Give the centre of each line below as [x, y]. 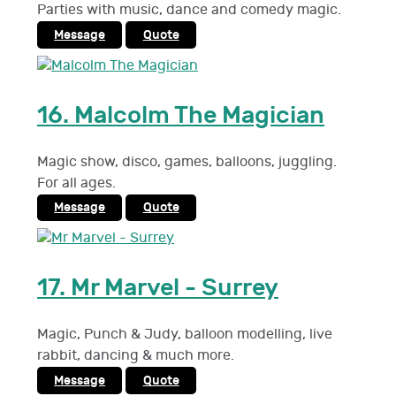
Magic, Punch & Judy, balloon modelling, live [185, 335]
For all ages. [76, 183]
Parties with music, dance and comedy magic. [189, 11]
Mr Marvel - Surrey [175, 288]
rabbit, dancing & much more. [136, 356]
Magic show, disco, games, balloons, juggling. [187, 162]
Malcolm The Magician [199, 115]
